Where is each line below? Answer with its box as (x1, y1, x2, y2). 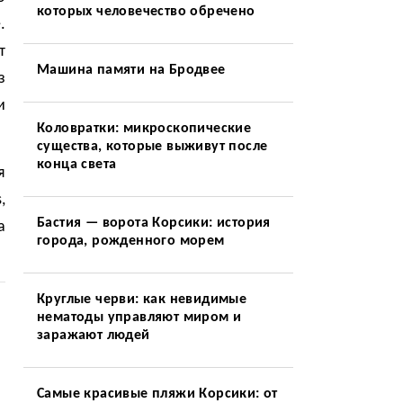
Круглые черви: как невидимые (36, 292, 247, 307)
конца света (36, 157, 117, 172)
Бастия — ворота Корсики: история (36, 216, 271, 230)
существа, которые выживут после (36, 139, 268, 154)
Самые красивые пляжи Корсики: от (36, 387, 278, 401)
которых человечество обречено (36, 4, 255, 19)
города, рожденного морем (36, 234, 225, 248)
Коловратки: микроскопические (36, 121, 252, 136)
